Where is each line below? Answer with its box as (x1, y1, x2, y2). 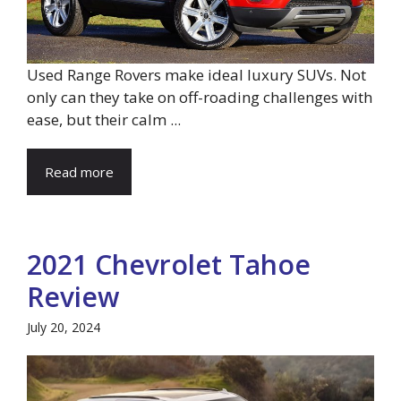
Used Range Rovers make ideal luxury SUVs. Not (27, 64, 366, 85)
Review (27, 277, 119, 315)
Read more (45, 162, 114, 181)
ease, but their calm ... (27, 108, 181, 130)
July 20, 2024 (27, 318, 100, 336)
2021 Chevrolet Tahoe (27, 245, 311, 283)
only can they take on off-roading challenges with (27, 86, 372, 107)
